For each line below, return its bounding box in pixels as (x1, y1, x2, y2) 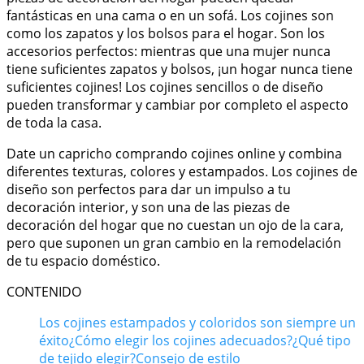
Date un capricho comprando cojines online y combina (6, 144, 342, 162)
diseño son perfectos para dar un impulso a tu (6, 180, 291, 198)
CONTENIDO (6, 282, 81, 301)
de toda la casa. (6, 113, 102, 132)
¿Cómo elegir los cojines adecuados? (69, 331, 292, 349)
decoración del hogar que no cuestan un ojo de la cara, (6, 215, 344, 234)
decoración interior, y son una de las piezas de (6, 197, 290, 216)
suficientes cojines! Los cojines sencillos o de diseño (6, 77, 323, 96)
